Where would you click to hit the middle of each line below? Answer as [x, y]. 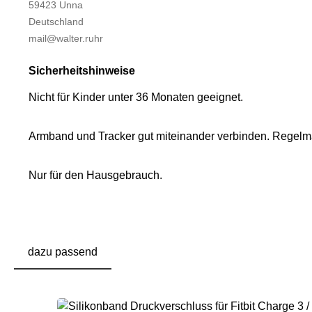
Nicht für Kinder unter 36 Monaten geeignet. [136, 97]
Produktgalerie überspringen [116, 292]
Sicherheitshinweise [82, 71]
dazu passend [63, 252]
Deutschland [56, 22]
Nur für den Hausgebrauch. [97, 175]
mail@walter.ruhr [66, 39]
